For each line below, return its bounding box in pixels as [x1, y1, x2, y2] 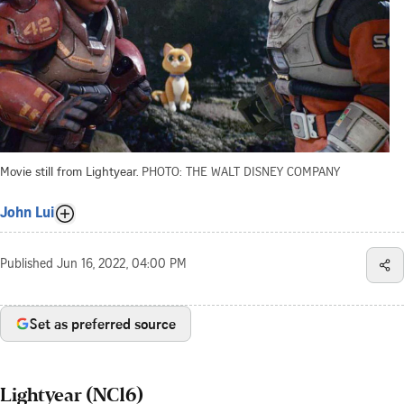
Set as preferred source [30, 313, 176, 334]
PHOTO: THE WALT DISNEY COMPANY [142, 161, 340, 179]
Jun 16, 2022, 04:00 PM [57, 258, 187, 271]
